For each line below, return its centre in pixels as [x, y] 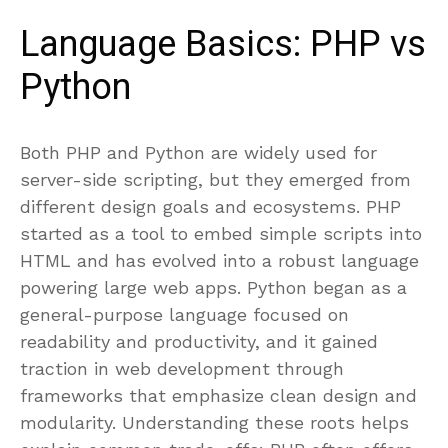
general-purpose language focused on [184, 314]
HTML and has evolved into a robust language [219, 260]
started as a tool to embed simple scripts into [221, 233]
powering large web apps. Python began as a [213, 287]
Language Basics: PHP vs [223, 44]
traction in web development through [182, 368]
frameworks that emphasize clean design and [218, 395]
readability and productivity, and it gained [199, 341]
